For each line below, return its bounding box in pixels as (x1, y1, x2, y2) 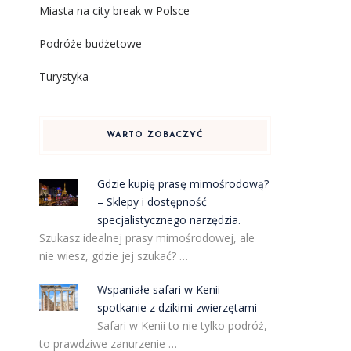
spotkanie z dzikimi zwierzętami (97, 300, 258, 315)
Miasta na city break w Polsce (38, 3, 190, 18)
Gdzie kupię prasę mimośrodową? (97, 176, 270, 191)
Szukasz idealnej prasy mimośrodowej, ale (38, 230, 255, 245)
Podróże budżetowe (38, 36, 142, 51)
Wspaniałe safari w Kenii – (97, 282, 230, 297)
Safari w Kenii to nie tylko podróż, (97, 318, 268, 333)
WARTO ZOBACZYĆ (106, 131, 204, 139)
